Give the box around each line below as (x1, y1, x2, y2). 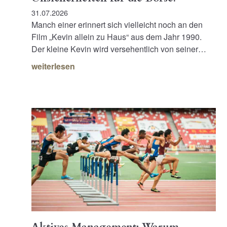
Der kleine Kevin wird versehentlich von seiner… (31, 43, 207, 55)
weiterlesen (31, 60, 75, 72)
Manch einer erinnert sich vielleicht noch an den (31, 18, 203, 30)
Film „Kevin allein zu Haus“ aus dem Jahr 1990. (31, 30, 202, 43)
